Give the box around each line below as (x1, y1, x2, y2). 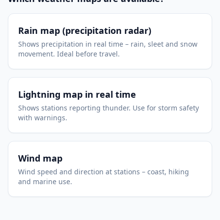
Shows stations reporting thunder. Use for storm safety (18, 103, 199, 112)
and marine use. (18, 177, 72, 186)
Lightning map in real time (18, 88, 136, 100)
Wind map (18, 152, 62, 164)
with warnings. (18, 113, 67, 122)
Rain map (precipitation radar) (18, 25, 151, 36)
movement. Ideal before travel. (18, 49, 120, 58)
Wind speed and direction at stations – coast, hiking (18, 167, 189, 176)
